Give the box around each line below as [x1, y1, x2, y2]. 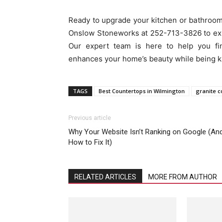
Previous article [68, 114, 111, 121]
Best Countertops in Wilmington [99, 87, 185, 95]
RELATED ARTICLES [74, 173, 136, 181]
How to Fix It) [68, 138, 112, 147]
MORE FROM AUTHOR [148, 173, 217, 181]
